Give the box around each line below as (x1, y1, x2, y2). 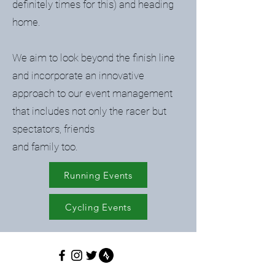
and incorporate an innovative (12, 69, 144, 82)
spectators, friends (12, 123, 95, 135)
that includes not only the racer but (12, 105, 166, 117)
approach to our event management (12, 87, 172, 99)
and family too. (12, 141, 80, 153)
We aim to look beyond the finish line (12, 52, 175, 64)
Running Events (64, 169, 133, 181)
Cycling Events (65, 201, 131, 213)
